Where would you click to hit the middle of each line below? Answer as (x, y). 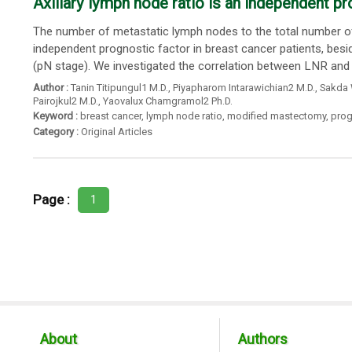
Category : (55, 131)
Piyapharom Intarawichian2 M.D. (244, 87)
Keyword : (55, 116)
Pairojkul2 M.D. (65, 101)
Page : (51, 200)
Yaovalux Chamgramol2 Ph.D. (167, 101)
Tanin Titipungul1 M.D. (119, 87)
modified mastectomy (276, 116)
